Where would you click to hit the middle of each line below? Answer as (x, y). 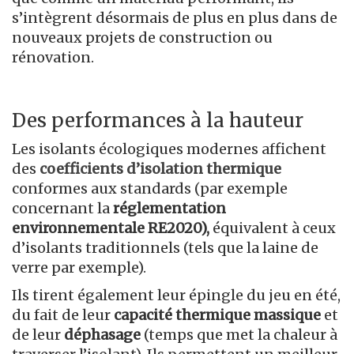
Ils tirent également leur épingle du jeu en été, (176, 295)
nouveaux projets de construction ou (142, 37)
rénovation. (55, 57)
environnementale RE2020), (112, 228)
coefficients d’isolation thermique (160, 168)
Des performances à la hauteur (158, 120)
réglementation (169, 208)
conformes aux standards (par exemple (150, 188)
